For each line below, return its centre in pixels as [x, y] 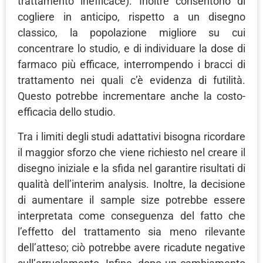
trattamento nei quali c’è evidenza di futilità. [131, 80]
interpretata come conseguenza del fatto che [131, 215]
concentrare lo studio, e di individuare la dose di [131, 49]
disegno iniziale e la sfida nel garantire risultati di [131, 168]
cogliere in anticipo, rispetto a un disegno [131, 17]
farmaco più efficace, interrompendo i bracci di [131, 65]
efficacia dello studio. [67, 112]
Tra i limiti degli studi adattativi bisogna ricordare [131, 136]
